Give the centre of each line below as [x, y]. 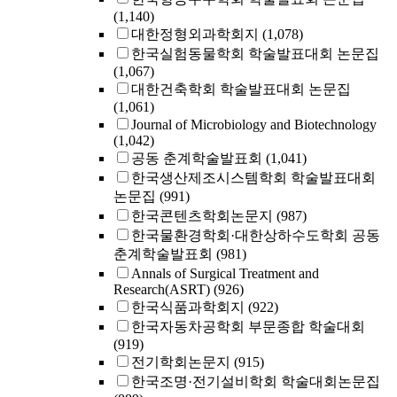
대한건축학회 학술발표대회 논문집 [241, 89]
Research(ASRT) [162, 289]
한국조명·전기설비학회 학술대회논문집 [256, 381]
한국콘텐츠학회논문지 [202, 216]
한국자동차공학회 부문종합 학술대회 [248, 327]
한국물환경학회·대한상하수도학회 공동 [256, 235]
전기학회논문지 [181, 362]
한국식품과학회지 [188, 307]
